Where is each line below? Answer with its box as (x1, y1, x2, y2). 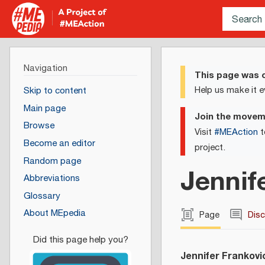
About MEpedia (23, 206, 86, 221)
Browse (23, 119, 54, 133)
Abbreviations (23, 172, 80, 186)
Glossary (23, 189, 60, 203)
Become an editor (23, 137, 95, 151)
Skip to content (23, 84, 86, 98)
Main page (23, 101, 66, 115)
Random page (23, 154, 81, 168)
